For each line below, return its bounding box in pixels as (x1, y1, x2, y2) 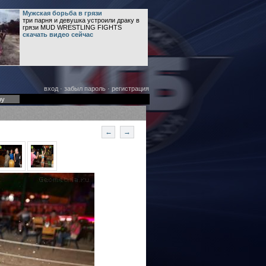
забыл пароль (64, 85, 106, 92)
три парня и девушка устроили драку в (22, 17, 140, 24)
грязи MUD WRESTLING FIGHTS (22, 24, 122, 31)
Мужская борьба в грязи (22, 9, 102, 17)
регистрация (111, 85, 149, 92)
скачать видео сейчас (22, 31, 93, 38)
